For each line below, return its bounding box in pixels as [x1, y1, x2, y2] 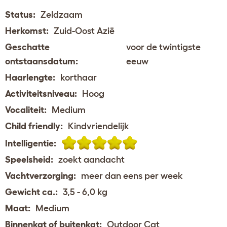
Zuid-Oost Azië [54, 25, 115, 36]
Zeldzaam [41, 9, 83, 20]
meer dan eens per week [81, 170, 183, 181]
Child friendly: [5, 121, 63, 131]
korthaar [60, 72, 97, 83]
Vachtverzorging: [5, 170, 76, 181]
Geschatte [5, 42, 50, 52]
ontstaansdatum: [5, 56, 78, 66]
